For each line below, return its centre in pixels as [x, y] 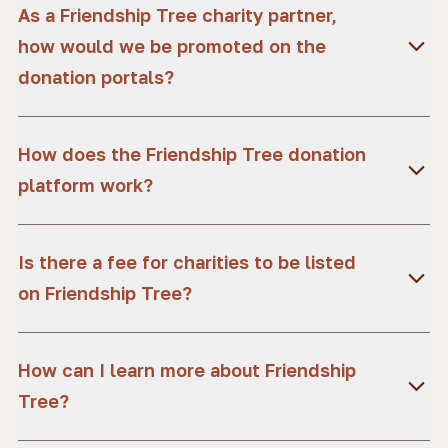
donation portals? [96, 77]
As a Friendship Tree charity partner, [177, 15]
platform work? [85, 185]
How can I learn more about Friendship [187, 370]
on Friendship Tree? [105, 293]
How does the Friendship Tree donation [192, 154]
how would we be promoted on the [172, 46]
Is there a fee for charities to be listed [187, 262]
